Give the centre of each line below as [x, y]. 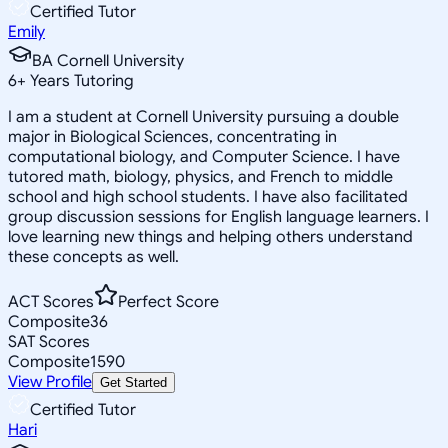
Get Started [133, 382]
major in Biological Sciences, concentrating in [172, 136]
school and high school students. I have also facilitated [208, 196]
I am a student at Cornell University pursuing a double [203, 116]
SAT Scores [49, 341]
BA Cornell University [108, 60]
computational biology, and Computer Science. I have [204, 156]
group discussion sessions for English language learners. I [218, 216]
